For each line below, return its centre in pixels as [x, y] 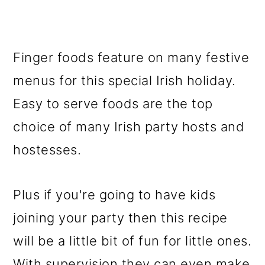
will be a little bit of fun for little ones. [132, 241]
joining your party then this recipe [120, 218]
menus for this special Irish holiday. [125, 80]
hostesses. [47, 150]
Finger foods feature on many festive [131, 57]
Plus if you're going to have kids [114, 195]
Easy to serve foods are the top [113, 104]
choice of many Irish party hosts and [129, 127]
